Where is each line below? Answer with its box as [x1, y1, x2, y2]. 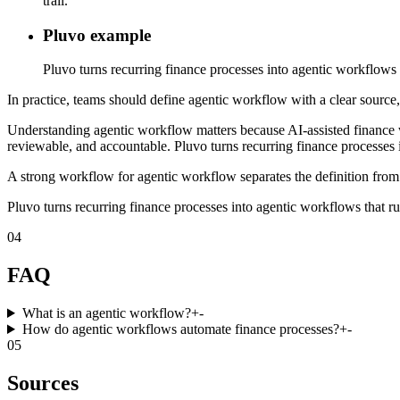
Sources [7, 371, 79, 395]
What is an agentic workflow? [21, 305, 191, 321]
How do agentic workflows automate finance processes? [21, 321, 339, 337]
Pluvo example [43, 25, 151, 45]
